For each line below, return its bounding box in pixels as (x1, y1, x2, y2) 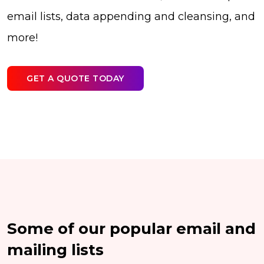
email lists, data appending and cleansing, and (7, 10, 255, 24)
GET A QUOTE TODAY (27, 72, 124, 84)
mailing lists (7, 240, 104, 260)
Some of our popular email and (7, 219, 256, 239)
